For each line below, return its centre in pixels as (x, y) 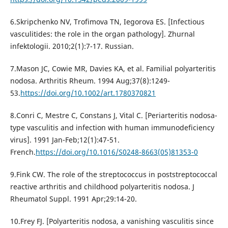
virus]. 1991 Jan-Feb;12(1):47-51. (65, 140)
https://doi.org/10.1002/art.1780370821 (88, 93)
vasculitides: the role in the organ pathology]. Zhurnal (102, 34)
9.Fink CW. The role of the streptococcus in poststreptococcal (113, 175)
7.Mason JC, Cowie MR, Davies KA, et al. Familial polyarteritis (113, 69)
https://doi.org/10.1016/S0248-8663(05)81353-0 (117, 152)
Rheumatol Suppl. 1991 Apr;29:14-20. (73, 199)
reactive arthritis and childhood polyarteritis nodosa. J (102, 187)
